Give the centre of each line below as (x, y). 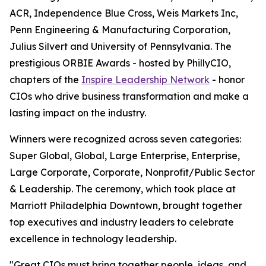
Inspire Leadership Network (145, 80)
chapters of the (45, 80)
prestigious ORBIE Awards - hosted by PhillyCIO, (120, 63)
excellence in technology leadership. (93, 239)
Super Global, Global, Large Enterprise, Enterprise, (125, 156)
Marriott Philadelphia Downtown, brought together (126, 206)
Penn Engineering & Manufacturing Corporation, (120, 30)
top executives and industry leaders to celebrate (122, 222)
